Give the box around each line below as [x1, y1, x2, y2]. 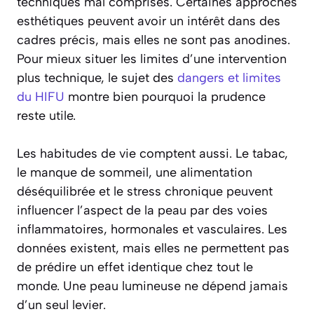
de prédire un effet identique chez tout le [17, 259, 253, 275]
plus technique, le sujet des [17, 70, 177, 86]
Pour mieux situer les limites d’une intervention [17, 51, 287, 67]
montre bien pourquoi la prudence [64, 89, 266, 105]
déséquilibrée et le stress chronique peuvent [17, 184, 273, 200]
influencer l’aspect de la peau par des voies [17, 203, 268, 219]
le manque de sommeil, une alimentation [17, 165, 252, 181]
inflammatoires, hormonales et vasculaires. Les [17, 221, 287, 238]
